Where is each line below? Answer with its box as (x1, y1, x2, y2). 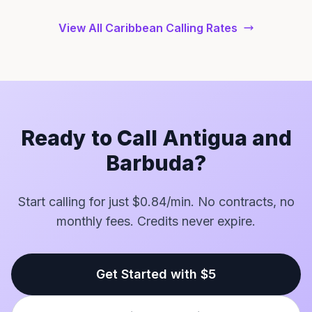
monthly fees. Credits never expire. (56, 214, 256, 228)
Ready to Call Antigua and (20, 125, 292, 150)
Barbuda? (106, 150, 206, 175)
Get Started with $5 (96, 267, 216, 281)
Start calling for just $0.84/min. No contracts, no (17, 194, 295, 209)
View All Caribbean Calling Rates (58, 21, 237, 35)
